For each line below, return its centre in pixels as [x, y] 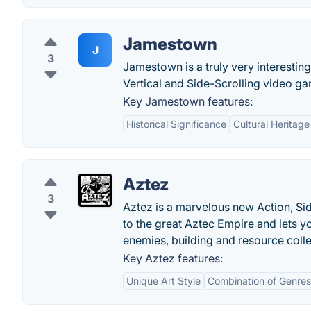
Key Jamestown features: [188, 101]
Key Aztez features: [173, 258]
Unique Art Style [163, 281]
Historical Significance [176, 124]
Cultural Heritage [271, 124]
